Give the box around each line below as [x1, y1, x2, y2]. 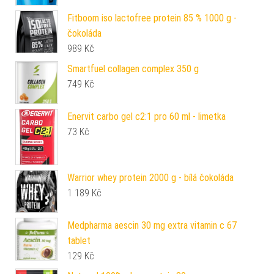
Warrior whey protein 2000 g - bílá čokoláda [67, 172, 234, 184]
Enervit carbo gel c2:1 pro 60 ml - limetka [67, 111, 226, 123]
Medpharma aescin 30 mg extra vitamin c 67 [67, 220, 237, 232]
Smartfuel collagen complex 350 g [67, 63, 199, 75]
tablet [67, 235, 91, 247]
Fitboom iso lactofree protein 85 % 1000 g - [67, 12, 237, 24]
